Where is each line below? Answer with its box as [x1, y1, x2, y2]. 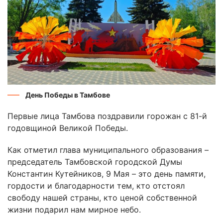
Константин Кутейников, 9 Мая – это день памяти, [7, 168, 206, 179]
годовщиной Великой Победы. [7, 122, 128, 133]
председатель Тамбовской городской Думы [7, 156, 182, 167]
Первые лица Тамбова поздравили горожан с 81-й [7, 111, 207, 121]
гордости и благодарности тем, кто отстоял [7, 180, 185, 191]
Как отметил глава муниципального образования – [7, 144, 209, 155]
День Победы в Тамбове [25, 90, 110, 99]
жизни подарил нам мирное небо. [7, 204, 141, 215]
